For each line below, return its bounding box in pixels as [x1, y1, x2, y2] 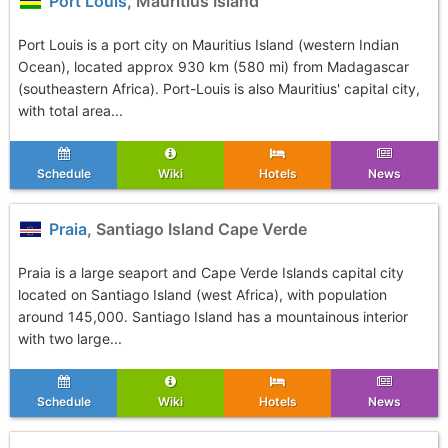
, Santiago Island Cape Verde [87, 219, 308, 239]
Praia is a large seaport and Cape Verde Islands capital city [18, 264, 404, 281]
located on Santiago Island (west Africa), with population [18, 286, 387, 303]
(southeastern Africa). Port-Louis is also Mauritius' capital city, [18, 80, 420, 97]
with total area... [18, 102, 123, 119]
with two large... [18, 330, 122, 347]
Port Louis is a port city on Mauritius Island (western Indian [18, 36, 399, 53]
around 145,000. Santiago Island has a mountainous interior [18, 308, 408, 325]
